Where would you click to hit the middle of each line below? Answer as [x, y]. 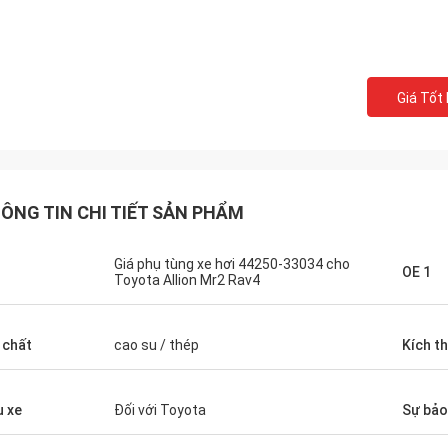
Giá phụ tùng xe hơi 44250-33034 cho [232, 264]
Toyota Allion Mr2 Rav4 [187, 280]
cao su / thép [156, 345]
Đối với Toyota [160, 410]
